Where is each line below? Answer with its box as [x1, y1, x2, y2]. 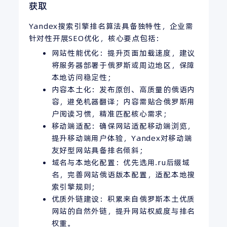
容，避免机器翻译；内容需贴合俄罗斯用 [51, 96, 195, 107]
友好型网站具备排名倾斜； [51, 144, 147, 156]
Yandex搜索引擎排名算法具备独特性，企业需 [28, 20, 194, 31]
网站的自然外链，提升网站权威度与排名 [51, 205, 195, 216]
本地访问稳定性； [51, 71, 116, 83]
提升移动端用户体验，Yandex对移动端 [51, 132, 193, 143]
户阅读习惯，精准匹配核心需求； [51, 108, 171, 119]
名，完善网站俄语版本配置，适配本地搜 [51, 169, 195, 180]
